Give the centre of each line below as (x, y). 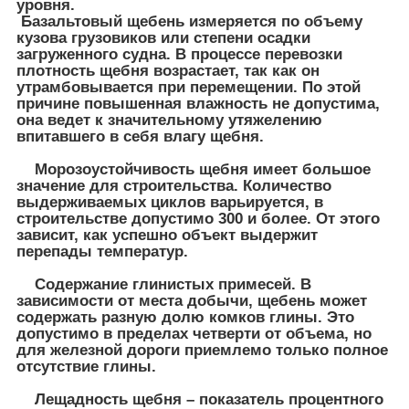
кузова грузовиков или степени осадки (163, 37)
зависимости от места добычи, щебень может (192, 300)
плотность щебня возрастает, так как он (168, 70)
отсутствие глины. (86, 366)
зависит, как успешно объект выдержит (167, 235)
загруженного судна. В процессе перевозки (179, 54)
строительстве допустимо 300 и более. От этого (198, 218)
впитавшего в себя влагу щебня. (140, 136)
